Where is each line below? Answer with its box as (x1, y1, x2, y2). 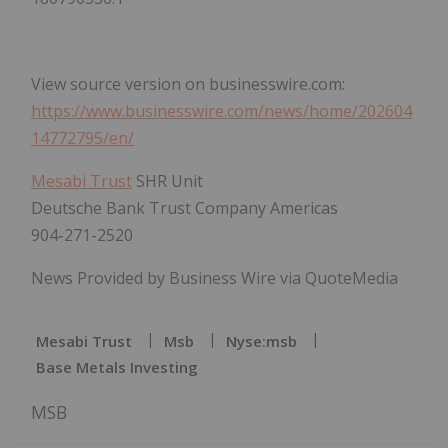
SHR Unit (132, 170, 203, 193)
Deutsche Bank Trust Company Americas (31, 197, 338, 220)
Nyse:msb (226, 331, 297, 352)
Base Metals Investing (36, 357, 198, 378)
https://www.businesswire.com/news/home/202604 (31, 100, 412, 123)
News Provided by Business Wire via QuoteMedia (31, 267, 398, 290)
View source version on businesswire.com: (31, 73, 345, 96)
